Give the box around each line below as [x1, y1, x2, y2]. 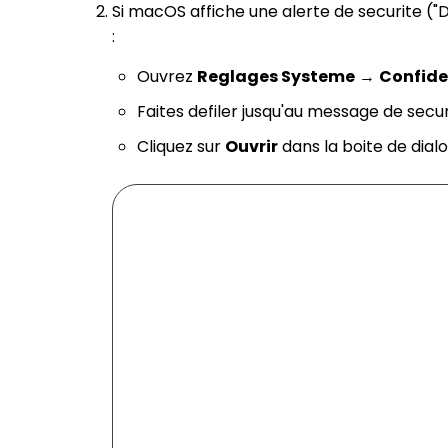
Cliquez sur [137, 135, 225, 159]
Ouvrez [137, 65, 197, 89]
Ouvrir [225, 135, 278, 159]
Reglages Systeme [197, 65, 355, 89]
